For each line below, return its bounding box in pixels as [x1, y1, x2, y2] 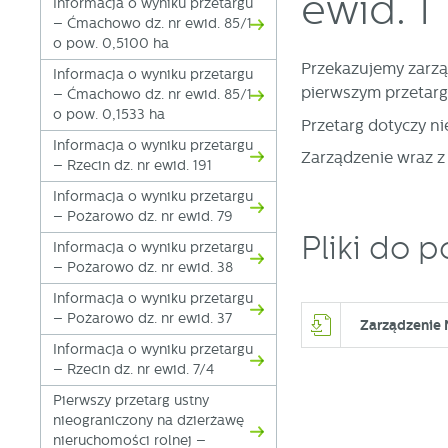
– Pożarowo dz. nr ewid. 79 [53, 209, 234, 225]
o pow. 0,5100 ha [53, 36, 170, 52]
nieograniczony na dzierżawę [53, 413, 245, 429]
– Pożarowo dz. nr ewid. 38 [53, 260, 234, 276]
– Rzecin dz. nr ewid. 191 [53, 158, 213, 174]
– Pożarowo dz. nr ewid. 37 [53, 311, 233, 327]
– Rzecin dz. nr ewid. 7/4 [53, 362, 215, 378]
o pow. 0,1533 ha [53, 107, 166, 123]
